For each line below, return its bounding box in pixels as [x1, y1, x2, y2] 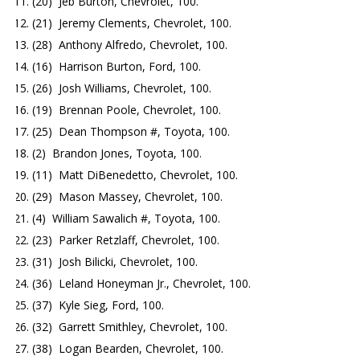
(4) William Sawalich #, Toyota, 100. [32, 210, 220, 226]
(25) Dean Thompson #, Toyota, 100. [32, 123, 230, 139]
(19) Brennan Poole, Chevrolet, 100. [32, 101, 221, 117]
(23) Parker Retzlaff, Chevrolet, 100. [32, 231, 219, 247]
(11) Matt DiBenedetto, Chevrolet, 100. [32, 166, 238, 182]
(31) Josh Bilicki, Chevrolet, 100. [32, 253, 198, 269]
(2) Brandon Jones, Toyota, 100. [32, 145, 202, 161]
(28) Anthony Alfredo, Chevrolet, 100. [32, 36, 227, 52]
